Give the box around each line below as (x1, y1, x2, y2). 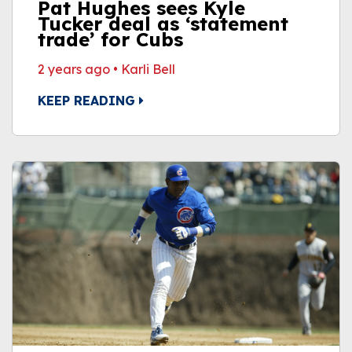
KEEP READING (38, 93, 139, 108)
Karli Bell (121, 61, 175, 77)
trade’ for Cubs (38, 27, 183, 51)
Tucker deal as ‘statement (38, 12, 288, 35)
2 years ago (38, 61, 110, 77)
